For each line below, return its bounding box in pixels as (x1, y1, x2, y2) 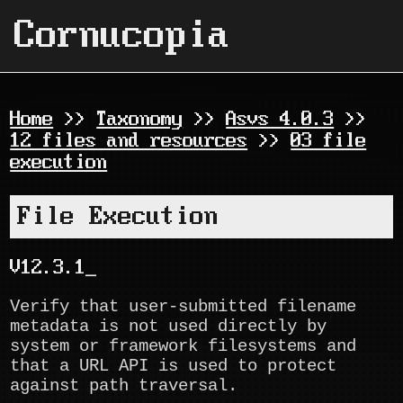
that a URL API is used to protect (10, 356, 337, 377)
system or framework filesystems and (10, 336, 357, 357)
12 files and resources (10, 130, 248, 152)
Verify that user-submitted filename (10, 297, 357, 318)
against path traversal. (10, 376, 238, 397)
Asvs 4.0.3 (226, 109, 335, 130)
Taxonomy (96, 109, 184, 130)
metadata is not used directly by (10, 317, 327, 337)
